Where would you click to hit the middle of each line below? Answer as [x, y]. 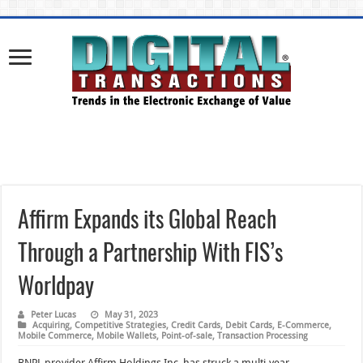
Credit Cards [196, 325]
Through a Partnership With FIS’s [151, 251]
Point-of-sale [187, 335]
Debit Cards [249, 325]
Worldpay [56, 284]
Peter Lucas [54, 314]
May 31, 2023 [132, 314]
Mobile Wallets [127, 335]
